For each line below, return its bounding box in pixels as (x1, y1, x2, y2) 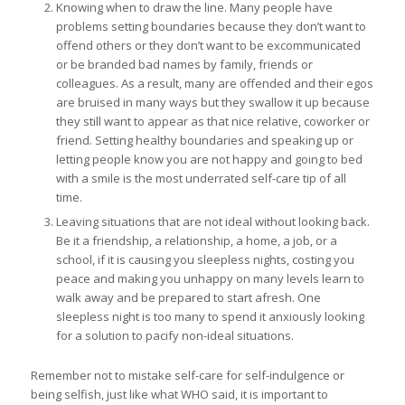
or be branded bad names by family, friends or (55, 55, 313, 72)
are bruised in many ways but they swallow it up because (55, 93, 370, 110)
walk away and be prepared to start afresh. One (55, 288, 321, 306)
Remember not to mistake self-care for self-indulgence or (30, 366, 344, 383)
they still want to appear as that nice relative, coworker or (55, 112, 370, 129)
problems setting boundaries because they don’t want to (55, 17, 366, 34)
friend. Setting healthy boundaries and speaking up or (55, 131, 353, 148)
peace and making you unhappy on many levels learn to (55, 269, 364, 287)
